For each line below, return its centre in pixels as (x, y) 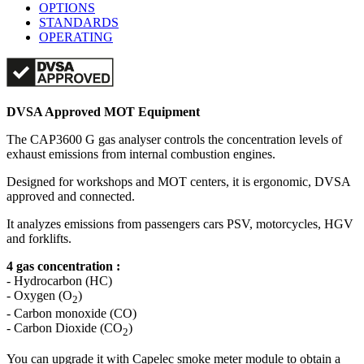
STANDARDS (79, 22)
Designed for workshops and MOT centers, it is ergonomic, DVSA (178, 181)
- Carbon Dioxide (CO (65, 327)
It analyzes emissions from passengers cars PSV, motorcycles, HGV (180, 223)
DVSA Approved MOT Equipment (103, 111)
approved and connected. (71, 196)
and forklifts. (39, 238)
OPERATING (76, 37)
